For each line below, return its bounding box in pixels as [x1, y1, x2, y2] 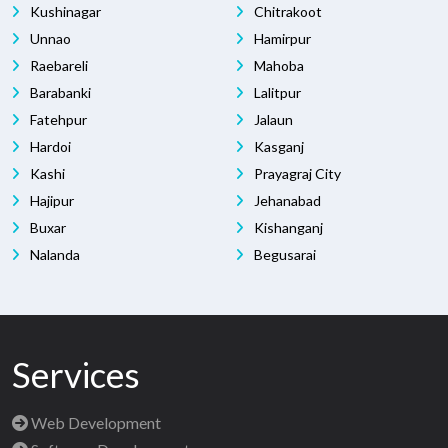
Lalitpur [251, 83, 301, 101]
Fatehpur [27, 110, 87, 128]
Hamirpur [251, 29, 311, 47]
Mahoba [251, 56, 304, 74]
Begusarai [251, 245, 316, 263]
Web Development [28, 412, 161, 432]
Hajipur [27, 191, 74, 209]
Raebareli [27, 56, 88, 74]
